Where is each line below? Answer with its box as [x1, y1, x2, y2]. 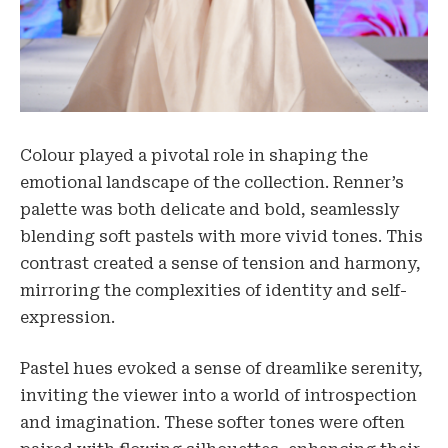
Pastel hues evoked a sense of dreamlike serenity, [20, 359, 423, 379]
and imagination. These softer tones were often [20, 413, 405, 433]
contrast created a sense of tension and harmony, [20, 253, 421, 273]
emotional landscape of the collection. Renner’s [20, 172, 404, 192]
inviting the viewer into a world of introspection [20, 386, 417, 406]
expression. [20, 307, 115, 327]
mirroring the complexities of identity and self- [20, 280, 407, 300]
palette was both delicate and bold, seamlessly [20, 199, 399, 219]
